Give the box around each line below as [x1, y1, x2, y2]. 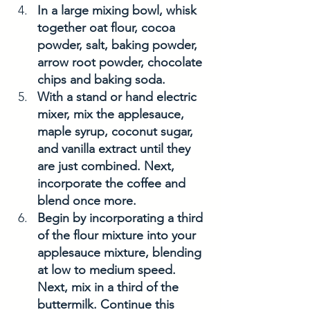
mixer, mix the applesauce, [37, 107, 188, 122]
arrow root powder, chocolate [37, 55, 206, 71]
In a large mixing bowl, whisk [37, 3, 200, 19]
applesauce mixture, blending [37, 245, 205, 261]
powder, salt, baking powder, [37, 37, 201, 53]
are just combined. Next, [37, 158, 178, 174]
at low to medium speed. [37, 262, 179, 278]
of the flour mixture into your [37, 228, 199, 244]
